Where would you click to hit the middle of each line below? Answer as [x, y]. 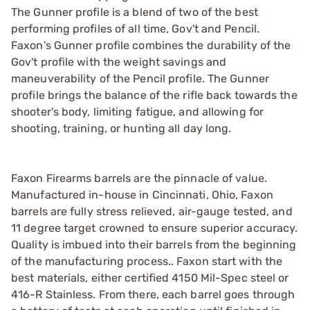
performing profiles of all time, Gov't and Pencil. [136, 28]
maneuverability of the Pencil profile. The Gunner [140, 78]
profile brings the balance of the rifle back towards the [154, 95]
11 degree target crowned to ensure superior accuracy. [155, 228]
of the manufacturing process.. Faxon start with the [147, 261]
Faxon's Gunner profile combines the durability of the [151, 45]
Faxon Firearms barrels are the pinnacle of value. [139, 178]
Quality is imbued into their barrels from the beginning [154, 244]
